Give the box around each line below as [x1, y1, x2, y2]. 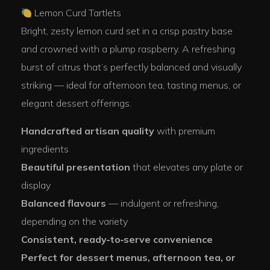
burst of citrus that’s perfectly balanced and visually [21, 61, 242, 74]
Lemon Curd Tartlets [32, 7, 122, 19]
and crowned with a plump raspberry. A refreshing [21, 43, 235, 55]
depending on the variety [21, 215, 128, 228]
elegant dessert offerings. [21, 97, 131, 110]
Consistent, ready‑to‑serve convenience [21, 233, 213, 246]
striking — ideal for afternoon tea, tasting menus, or [21, 79, 241, 92]
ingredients [21, 143, 69, 155]
